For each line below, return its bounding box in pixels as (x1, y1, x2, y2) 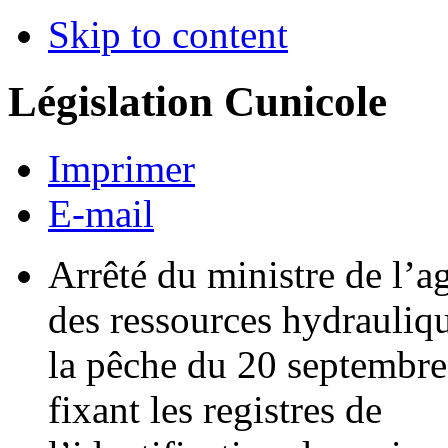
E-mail (48, 191, 154, 235)
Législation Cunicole (8, 77, 387, 125)
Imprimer (48, 146, 195, 190)
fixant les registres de (48, 387, 382, 431)
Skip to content (48, 12, 288, 56)
